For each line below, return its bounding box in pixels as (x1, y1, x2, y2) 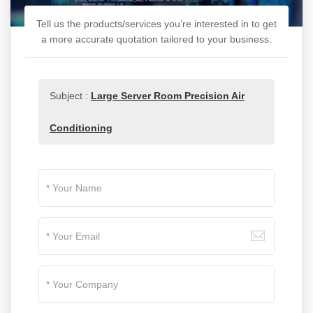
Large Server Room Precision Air (91, 90, 245, 102)
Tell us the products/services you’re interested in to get (36, 18, 277, 30)
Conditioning (50, 122, 112, 134)
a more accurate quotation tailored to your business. (41, 34, 272, 45)
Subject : (50, 90, 91, 102)
